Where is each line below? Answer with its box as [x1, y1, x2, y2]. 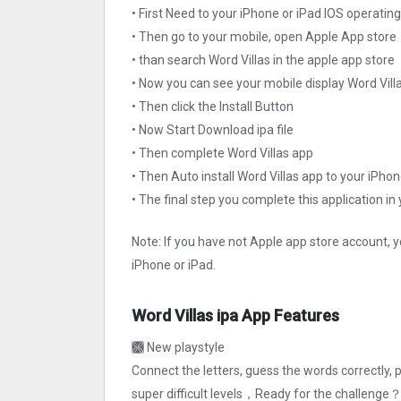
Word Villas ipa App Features [132, 306, 339, 326]
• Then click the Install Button [132, 99, 294, 115]
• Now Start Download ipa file [132, 123, 294, 138]
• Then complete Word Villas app [132, 146, 313, 161]
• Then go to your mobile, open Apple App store [132, 30, 397, 45]
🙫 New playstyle [132, 340, 225, 355]
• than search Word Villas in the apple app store [132, 53, 395, 68]
